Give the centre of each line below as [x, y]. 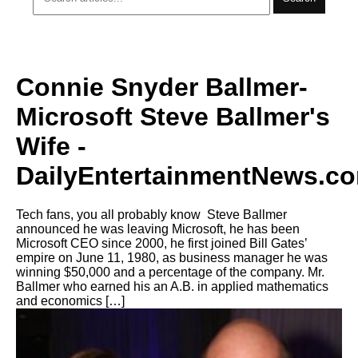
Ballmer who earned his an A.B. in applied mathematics [172, 286]
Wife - [51, 146]
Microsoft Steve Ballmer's [173, 116]
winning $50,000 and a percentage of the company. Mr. [170, 272]
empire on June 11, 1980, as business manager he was [172, 258]
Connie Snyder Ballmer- [162, 87]
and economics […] [70, 301]
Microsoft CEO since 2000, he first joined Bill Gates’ [161, 243]
